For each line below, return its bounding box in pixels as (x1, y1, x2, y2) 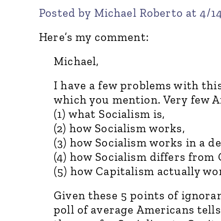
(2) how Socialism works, (54, 121, 185, 135)
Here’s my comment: (39, 30, 149, 44)
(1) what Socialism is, (54, 107, 166, 121)
